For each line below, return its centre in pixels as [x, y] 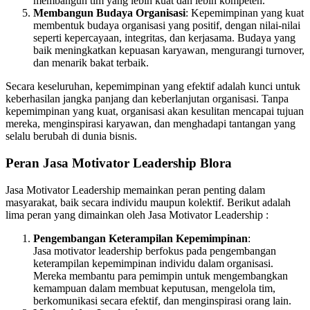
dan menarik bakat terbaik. [91, 63]
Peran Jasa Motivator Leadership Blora [119, 163]
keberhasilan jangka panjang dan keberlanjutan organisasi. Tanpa [147, 99]
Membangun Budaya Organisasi [109, 13]
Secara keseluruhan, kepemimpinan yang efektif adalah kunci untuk [153, 86]
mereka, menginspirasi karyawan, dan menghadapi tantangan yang [151, 124]
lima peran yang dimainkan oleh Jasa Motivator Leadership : [137, 215]
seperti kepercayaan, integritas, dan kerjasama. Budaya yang [164, 38]
